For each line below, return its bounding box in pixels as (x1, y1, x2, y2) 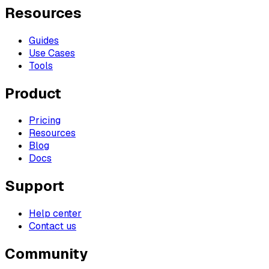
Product (5, 83, 61, 103)
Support (5, 177, 64, 196)
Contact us (29, 220, 76, 233)
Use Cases (29, 46, 75, 59)
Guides (29, 34, 59, 47)
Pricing (29, 114, 61, 127)
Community (5, 244, 88, 264)
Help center (29, 207, 82, 220)
